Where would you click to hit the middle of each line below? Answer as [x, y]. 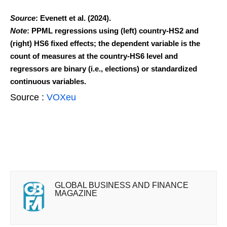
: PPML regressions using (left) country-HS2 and [113, 30]
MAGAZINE [76, 193]
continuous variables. [48, 81]
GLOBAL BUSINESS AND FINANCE [122, 185]
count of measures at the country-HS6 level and [94, 56]
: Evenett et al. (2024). [73, 18]
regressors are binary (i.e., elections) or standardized [104, 68]
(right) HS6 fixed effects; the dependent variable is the [105, 43]
